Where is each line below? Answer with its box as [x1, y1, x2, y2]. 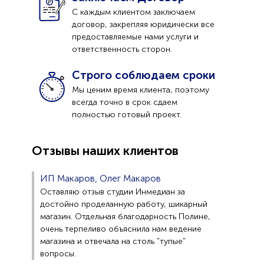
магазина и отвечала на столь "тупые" [40, 236, 186, 246]
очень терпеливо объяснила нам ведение [40, 223, 202, 234]
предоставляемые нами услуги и [72, 31, 199, 42]
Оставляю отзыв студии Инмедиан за [40, 186, 185, 197]
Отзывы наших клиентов [32, 143, 179, 158]
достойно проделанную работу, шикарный [40, 199, 207, 209]
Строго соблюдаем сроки [72, 68, 215, 82]
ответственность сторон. [72, 44, 172, 54]
